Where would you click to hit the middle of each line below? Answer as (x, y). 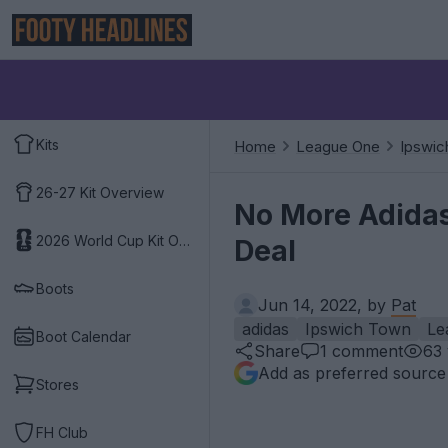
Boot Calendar (83, 336)
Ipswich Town (358, 329)
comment (365, 351)
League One (338, 146)
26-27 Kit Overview (100, 192)
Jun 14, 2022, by (324, 305)
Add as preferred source (352, 373)
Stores (57, 384)
